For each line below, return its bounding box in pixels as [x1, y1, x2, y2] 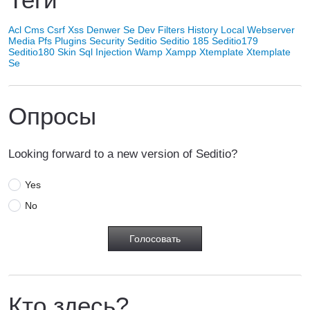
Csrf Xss [47, 24, 84, 35]
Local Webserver [221, 24, 295, 35]
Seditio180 [8, 46, 55, 57]
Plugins [55, 35, 86, 46]
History [188, 24, 218, 35]
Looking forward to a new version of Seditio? [8, 147, 237, 161]
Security [89, 35, 125, 46]
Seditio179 [212, 35, 258, 46]
